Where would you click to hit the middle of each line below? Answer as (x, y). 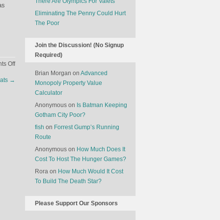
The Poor (47, 23)
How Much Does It (101, 149)
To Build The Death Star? (68, 181)
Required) (49, 55)
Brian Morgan (53, 73)
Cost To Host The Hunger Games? (81, 159)
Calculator (49, 93)
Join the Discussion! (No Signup (79, 45)
